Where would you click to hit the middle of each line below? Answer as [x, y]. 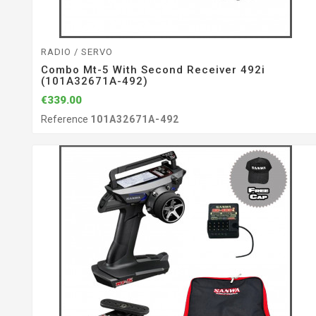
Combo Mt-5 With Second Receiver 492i [153, 70]
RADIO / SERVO [77, 52]
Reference [66, 120]
